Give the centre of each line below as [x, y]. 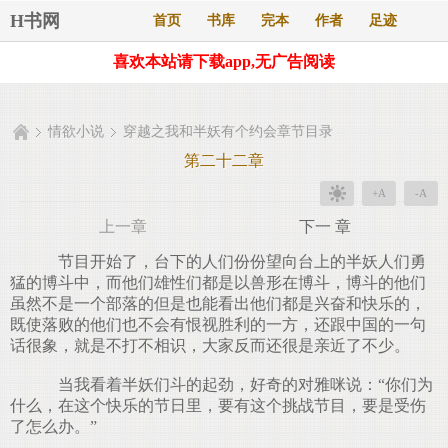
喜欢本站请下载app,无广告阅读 [224, 61]
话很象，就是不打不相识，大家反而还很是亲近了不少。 [210, 345]
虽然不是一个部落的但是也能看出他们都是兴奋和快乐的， [218, 303]
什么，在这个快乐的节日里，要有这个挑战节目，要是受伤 [218, 405]
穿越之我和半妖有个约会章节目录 [228, 131]
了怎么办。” [53, 426]
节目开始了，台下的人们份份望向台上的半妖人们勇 [234, 261]
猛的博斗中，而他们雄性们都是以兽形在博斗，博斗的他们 [218, 282]
